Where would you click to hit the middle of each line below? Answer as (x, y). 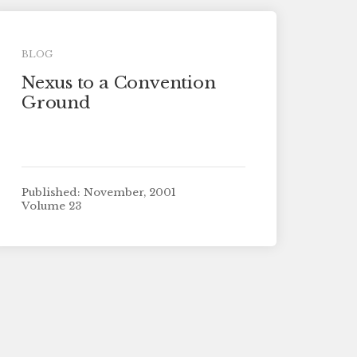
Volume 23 (51, 206)
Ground (55, 102)
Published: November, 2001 (98, 192)
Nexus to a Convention (118, 82)
